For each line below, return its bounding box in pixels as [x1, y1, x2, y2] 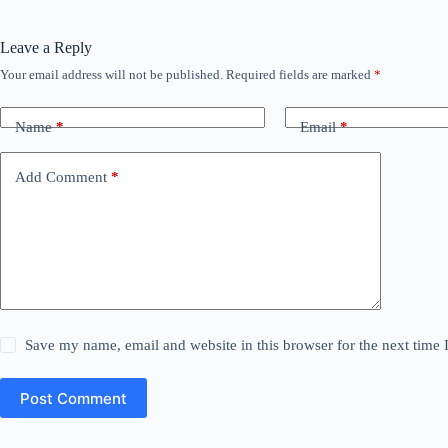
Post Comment [20, 388, 127, 408]
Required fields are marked [226, 67, 374, 82]
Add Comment [15, 168, 107, 185]
